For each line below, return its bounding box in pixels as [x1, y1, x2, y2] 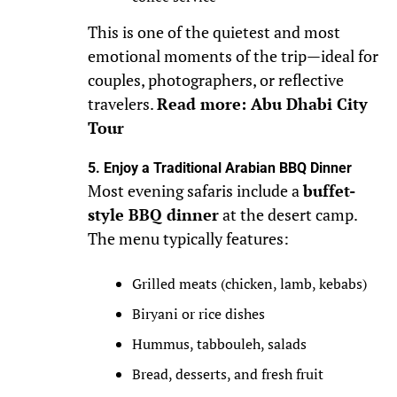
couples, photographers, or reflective [87, 70, 344, 91]
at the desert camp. [218, 205, 357, 226]
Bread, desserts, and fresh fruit [131, 364, 323, 385]
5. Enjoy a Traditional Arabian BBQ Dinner [87, 160, 352, 177]
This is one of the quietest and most [87, 22, 340, 43]
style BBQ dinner [87, 205, 219, 226]
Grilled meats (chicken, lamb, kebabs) [131, 274, 367, 294]
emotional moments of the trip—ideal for [87, 46, 378, 67]
